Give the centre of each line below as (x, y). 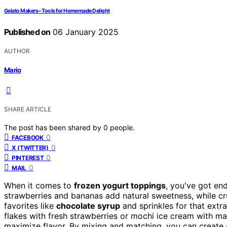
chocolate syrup (88, 206)
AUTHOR (17, 51)
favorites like (30, 206)
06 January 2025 (85, 32)
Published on (27, 32)
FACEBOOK (28, 138)
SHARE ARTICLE (28, 109)
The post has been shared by (54, 128)
